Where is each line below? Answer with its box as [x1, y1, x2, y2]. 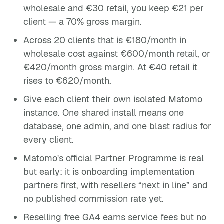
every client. [23, 134, 74, 145]
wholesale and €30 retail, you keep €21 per [23, 2, 204, 14]
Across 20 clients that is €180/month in [23, 34, 186, 46]
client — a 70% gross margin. [23, 16, 142, 27]
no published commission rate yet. [23, 193, 164, 204]
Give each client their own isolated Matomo [23, 93, 202, 105]
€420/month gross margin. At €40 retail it [23, 61, 197, 73]
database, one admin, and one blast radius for [23, 120, 211, 132]
